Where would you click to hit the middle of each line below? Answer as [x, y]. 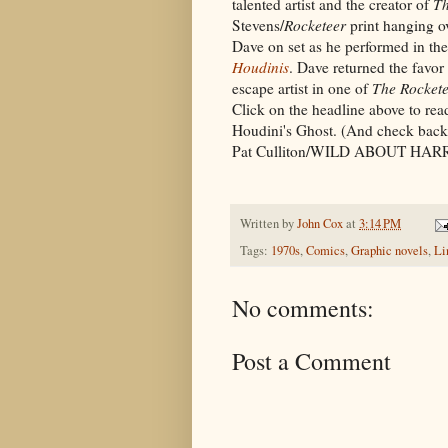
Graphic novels [389, 251]
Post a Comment [311, 361]
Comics [325, 251]
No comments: [303, 308]
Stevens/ [258, 24]
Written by [268, 224]
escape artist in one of [302, 87]
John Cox [320, 224]
